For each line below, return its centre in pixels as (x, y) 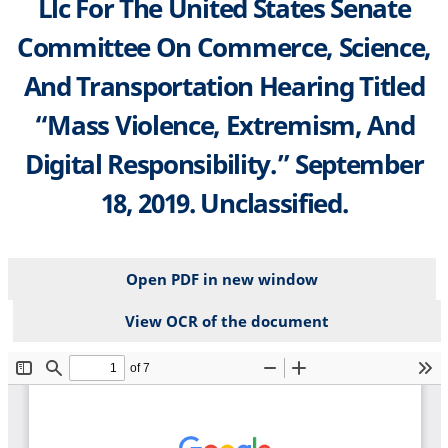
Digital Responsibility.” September (224, 163)
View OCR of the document (226, 320)
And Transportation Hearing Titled (224, 85)
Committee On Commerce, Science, (224, 46)
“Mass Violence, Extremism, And (224, 124)
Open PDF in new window (221, 278)
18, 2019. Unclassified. (224, 202)
